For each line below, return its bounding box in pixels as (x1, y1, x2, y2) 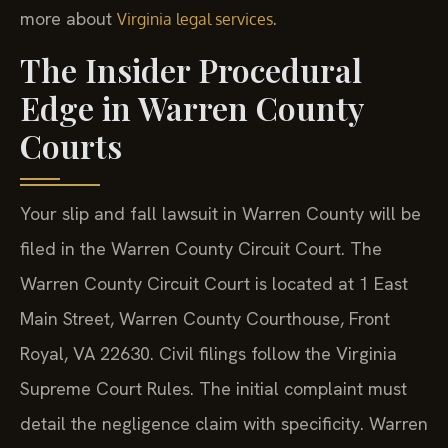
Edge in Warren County (20, 86, 363, 130)
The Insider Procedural (20, 48, 362, 92)
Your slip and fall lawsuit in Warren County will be (20, 202, 421, 226)
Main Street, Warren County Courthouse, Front (20, 307, 390, 331)
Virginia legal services (117, 9, 273, 30)
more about (20, 7, 117, 31)
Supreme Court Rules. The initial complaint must (20, 377, 407, 401)
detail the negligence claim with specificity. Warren (20, 412, 428, 436)
